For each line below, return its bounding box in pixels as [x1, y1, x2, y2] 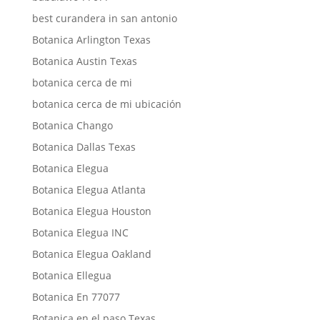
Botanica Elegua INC [31, 226, 129, 239]
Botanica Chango [31, 119, 113, 132]
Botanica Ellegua [31, 269, 111, 282]
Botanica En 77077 [31, 290, 120, 304]
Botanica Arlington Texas [31, 33, 151, 46]
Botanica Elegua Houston [31, 204, 151, 218]
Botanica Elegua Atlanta [31, 183, 146, 196]
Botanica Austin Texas [31, 54, 137, 68]
